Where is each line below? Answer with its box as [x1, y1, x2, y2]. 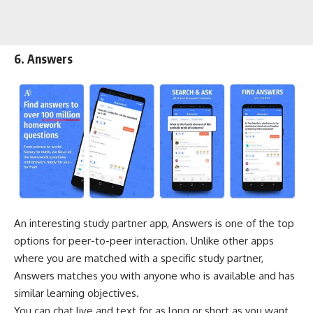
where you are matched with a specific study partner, [14, 252, 263, 265]
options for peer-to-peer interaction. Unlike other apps [14, 234, 274, 248]
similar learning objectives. [14, 286, 139, 300]
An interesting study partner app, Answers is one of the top [14, 217, 294, 231]
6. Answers [14, 50, 73, 66]
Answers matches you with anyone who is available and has [14, 269, 295, 283]
